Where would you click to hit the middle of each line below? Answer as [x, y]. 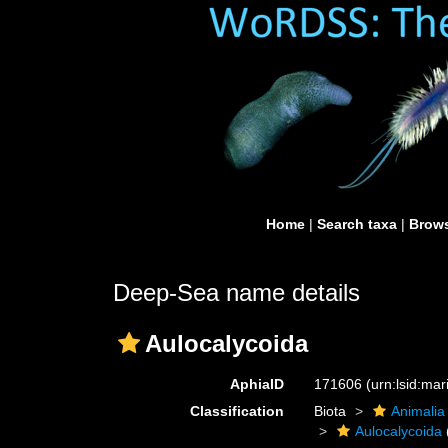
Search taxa [357, 224]
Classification [237, 411]
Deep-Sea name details [236, 292]
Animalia [418, 411]
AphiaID [257, 384]
